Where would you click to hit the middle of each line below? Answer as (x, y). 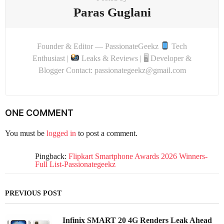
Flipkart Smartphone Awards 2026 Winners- (138, 156)
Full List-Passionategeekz (75, 164)
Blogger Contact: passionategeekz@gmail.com (112, 70)
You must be (26, 133)
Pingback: (52, 156)
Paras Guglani (112, 12)
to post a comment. (107, 133)
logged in (61, 133)
